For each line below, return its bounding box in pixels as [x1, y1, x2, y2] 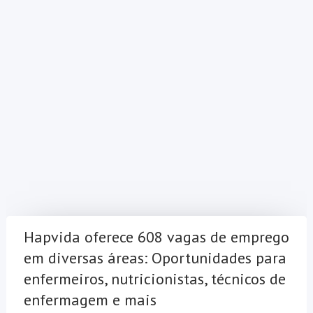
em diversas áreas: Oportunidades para [23, 248, 286, 268]
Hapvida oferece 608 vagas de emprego [23, 227, 289, 247]
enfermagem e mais [23, 290, 156, 310]
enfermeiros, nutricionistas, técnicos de [23, 269, 286, 289]
